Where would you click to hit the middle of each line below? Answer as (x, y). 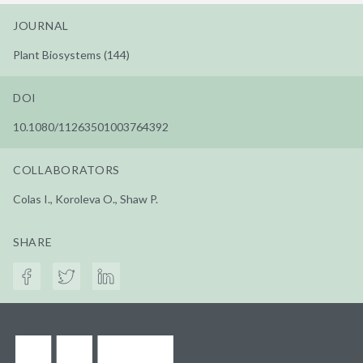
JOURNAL (41, 25)
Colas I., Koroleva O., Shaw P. (85, 199)
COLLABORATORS (67, 169)
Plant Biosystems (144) (71, 54)
